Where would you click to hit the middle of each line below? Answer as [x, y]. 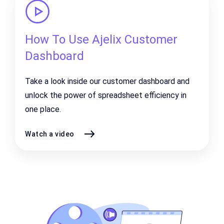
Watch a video [50, 134]
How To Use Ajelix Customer [101, 39]
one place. [43, 109]
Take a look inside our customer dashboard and [107, 81]
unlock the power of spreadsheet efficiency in [106, 95]
